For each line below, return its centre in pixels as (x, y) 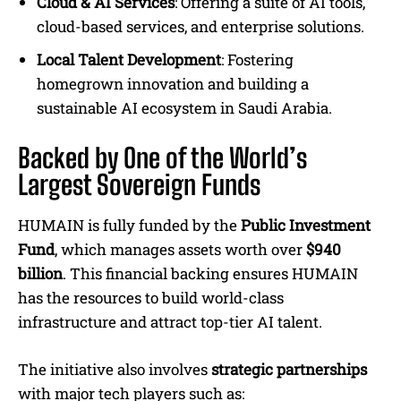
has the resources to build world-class (151, 298)
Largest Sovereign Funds (139, 185)
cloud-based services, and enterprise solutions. (200, 27)
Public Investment (306, 226)
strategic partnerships (289, 370)
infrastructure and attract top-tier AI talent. (170, 322)
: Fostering (257, 60)
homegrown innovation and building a (173, 84)
